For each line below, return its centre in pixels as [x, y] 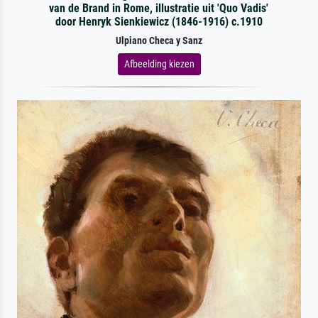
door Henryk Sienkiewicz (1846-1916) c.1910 [159, 21]
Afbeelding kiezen [159, 64]
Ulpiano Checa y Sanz [159, 40]
